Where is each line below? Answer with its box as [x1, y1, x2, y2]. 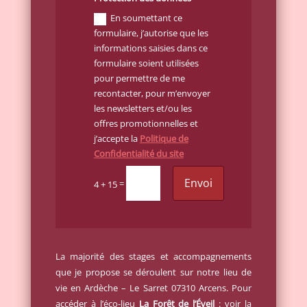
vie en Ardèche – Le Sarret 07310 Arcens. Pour [55, 281, 252, 294]
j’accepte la [93, 132, 140, 145]
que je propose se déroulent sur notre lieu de [55, 265, 252, 278]
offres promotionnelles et [93, 117, 198, 130]
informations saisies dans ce [93, 42, 208, 55]
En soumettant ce [110, 12, 182, 25]
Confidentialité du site [93, 147, 184, 160]
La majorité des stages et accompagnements [55, 249, 252, 262]
